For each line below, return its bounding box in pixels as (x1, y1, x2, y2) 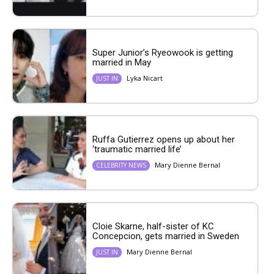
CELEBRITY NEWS (96, 161, 146, 170)
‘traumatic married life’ (92, 144, 182, 155)
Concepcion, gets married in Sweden (92, 231, 242, 242)
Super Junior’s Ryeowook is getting (92, 47, 233, 59)
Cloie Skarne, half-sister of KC (92, 221, 214, 232)
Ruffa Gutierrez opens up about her (92, 134, 235, 146)
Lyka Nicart (127, 73, 163, 83)
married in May (92, 57, 154, 68)
